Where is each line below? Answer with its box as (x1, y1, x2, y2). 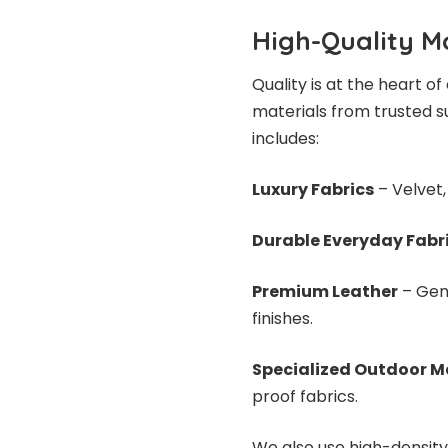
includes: (252, 127, 319, 151)
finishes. (252, 307, 313, 331)
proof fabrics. (252, 385, 358, 409)
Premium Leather (252, 280, 398, 304)
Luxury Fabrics (252, 178, 374, 202)
